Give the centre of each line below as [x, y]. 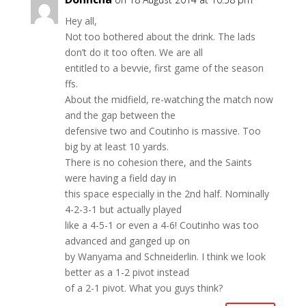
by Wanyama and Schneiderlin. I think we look [165, 256]
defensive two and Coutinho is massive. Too [163, 130]
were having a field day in [120, 178]
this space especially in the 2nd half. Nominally [167, 193]
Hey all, [81, 20]
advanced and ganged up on [127, 240]
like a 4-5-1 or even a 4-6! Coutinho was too [162, 225]
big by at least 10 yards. [116, 146]
